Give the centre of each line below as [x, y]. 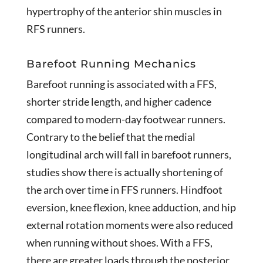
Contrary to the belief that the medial [111, 136]
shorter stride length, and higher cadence [119, 101]
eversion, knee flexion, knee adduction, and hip [131, 207]
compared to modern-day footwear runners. [126, 119]
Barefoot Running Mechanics [111, 64]
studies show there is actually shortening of [124, 172]
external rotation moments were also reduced [129, 225]
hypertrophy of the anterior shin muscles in [124, 11]
